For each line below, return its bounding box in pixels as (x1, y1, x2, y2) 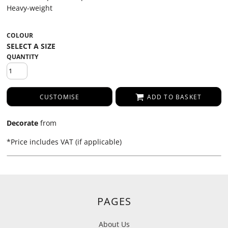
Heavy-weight (7, 3, 52, 13)
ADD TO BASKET (147, 93, 202, 102)
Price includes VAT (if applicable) (11, 137, 122, 147)
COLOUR (7, 31, 33, 40)
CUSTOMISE (39, 93, 80, 102)
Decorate (7, 118, 38, 128)
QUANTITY (7, 52, 38, 61)
